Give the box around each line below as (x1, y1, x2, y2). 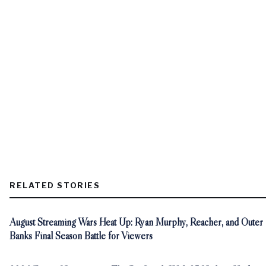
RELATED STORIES (9, 180, 100, 190)
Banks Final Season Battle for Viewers (9, 229, 153, 242)
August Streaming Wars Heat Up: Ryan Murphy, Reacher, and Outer (9, 216, 263, 229)
